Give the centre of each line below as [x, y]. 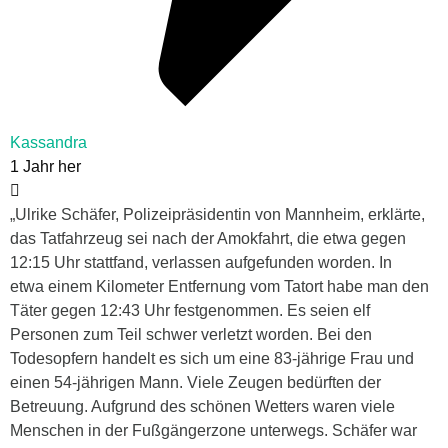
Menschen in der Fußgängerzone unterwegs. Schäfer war [213, 431]
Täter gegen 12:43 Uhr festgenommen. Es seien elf [190, 311]
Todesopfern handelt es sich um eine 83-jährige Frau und [212, 359]
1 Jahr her [45, 167]
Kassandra [48, 143]
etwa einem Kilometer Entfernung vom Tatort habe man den [219, 287]
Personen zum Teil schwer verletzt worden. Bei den [191, 335]
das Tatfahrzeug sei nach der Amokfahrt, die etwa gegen [208, 239]
